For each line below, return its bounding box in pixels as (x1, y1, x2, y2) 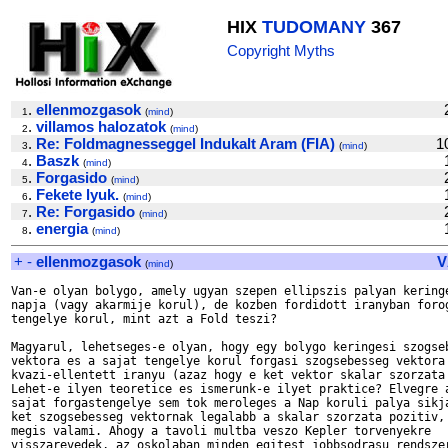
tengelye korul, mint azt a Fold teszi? (11, 312, 284, 326)
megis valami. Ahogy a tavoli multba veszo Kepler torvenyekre (11, 424, 431, 438)
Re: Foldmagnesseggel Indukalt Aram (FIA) (36, 135, 335, 152)
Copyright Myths (227, 42, 335, 59)
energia (36, 220, 88, 237)
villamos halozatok (36, 118, 166, 135)
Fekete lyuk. (36, 186, 119, 203)
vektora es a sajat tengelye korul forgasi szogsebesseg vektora (11, 354, 445, 368)
